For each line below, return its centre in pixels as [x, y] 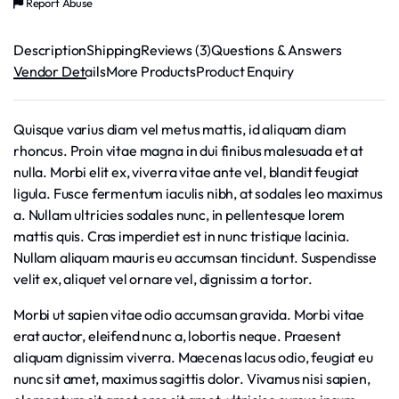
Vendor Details [60, 71]
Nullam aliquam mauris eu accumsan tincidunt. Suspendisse [195, 257]
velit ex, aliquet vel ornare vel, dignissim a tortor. [163, 278]
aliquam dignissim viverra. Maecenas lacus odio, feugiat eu [193, 357]
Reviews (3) [176, 49]
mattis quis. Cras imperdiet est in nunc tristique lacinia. [182, 236]
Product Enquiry [245, 71]
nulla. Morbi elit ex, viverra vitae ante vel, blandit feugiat [187, 171]
